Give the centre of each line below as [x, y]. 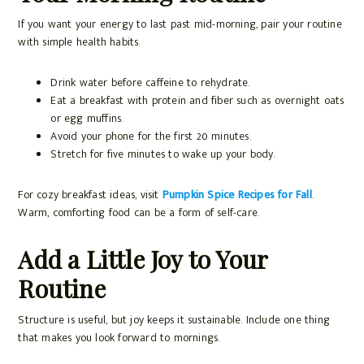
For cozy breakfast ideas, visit [90, 195]
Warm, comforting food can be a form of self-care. [139, 213]
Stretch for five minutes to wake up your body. [163, 154]
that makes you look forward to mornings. [119, 338]
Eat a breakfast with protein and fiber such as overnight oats [197, 101]
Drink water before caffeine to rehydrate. [150, 83]
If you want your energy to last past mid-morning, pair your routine [180, 24]
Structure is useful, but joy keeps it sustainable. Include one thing [174, 320]
